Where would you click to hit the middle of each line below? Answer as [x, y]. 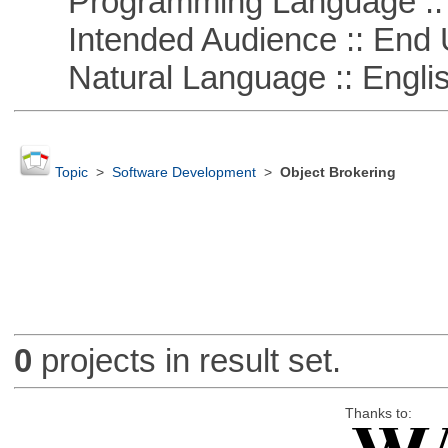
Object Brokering [337, 173]
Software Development [183, 173]
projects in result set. [186, 361]
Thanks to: [378, 413]
